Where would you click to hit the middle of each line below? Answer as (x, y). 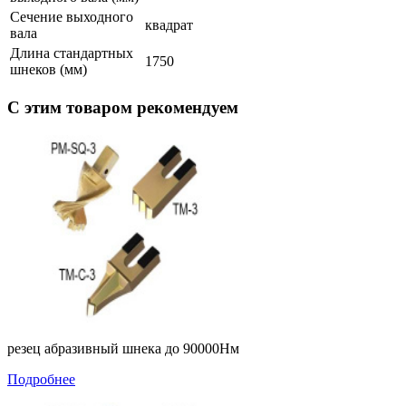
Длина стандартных (72, 53)
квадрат (169, 25)
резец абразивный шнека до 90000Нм (123, 348)
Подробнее (41, 379)
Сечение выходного (72, 17)
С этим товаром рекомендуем (123, 107)
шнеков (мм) (48, 70)
